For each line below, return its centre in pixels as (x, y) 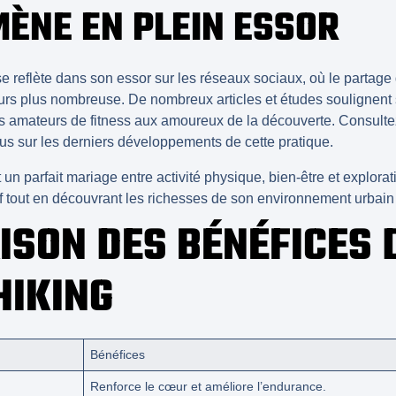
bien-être (297, 177)
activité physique (209, 177)
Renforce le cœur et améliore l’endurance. (209, 386)
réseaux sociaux (251, 79)
